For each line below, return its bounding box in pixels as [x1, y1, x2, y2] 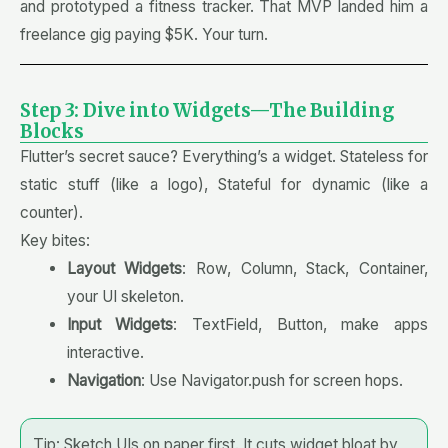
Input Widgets [66, 315, 174, 335]
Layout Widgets [66, 259, 183, 279]
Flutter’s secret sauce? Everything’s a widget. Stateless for [20, 147, 428, 167]
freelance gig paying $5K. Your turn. [20, 25, 268, 45]
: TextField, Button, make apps [173, 315, 429, 335]
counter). [20, 203, 83, 223]
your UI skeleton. [66, 287, 184, 307]
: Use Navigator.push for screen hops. [140, 371, 403, 391]
